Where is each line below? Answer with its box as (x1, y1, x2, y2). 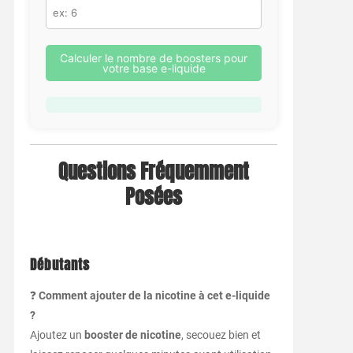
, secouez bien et (180, 329, 261, 342)
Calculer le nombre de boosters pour (60, 51, 248, 65)
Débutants (29, 255, 90, 276)
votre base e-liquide (102, 61, 206, 76)
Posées (125, 183, 183, 212)
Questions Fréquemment (58, 158, 250, 187)
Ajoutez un (29, 329, 84, 342)
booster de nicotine (84, 329, 181, 342)
